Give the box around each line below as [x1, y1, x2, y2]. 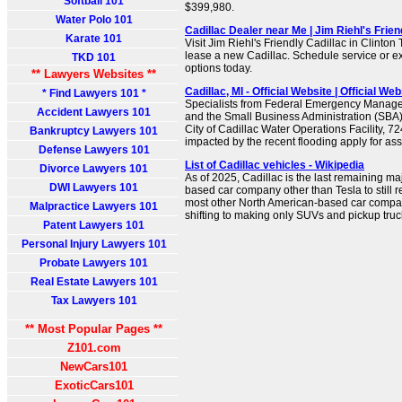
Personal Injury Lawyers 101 [21, 238, 167, 250]
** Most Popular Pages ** [25, 322, 162, 336]
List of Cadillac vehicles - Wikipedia [185, 159, 364, 171]
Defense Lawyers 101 [38, 144, 150, 156]
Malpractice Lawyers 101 [30, 200, 158, 213]
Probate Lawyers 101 [39, 257, 148, 269]
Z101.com [66, 341, 121, 354]
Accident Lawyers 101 [37, 106, 151, 118]
